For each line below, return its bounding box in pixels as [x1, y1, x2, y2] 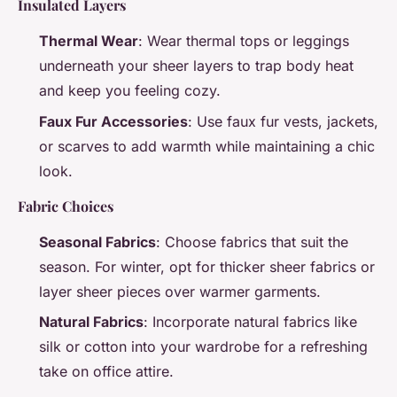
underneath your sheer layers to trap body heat [39, 57, 354, 75]
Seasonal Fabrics [39, 232, 156, 251]
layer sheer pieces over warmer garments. [39, 282, 321, 300]
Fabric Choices [18, 196, 113, 215]
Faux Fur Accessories [39, 112, 188, 130]
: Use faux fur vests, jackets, [188, 112, 378, 130]
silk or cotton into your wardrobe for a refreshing [39, 337, 368, 355]
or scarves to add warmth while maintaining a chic [39, 136, 375, 155]
